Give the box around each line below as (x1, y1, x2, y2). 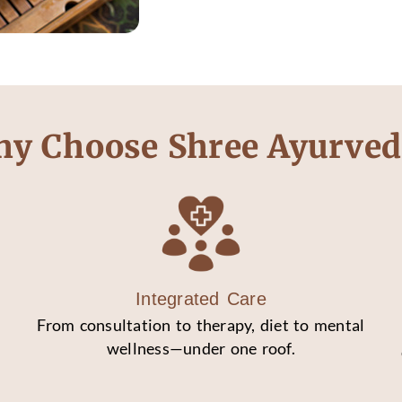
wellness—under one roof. (106, 339, 295, 359)
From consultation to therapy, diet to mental (37, 316, 365, 336)
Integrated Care (135, 289, 267, 310)
